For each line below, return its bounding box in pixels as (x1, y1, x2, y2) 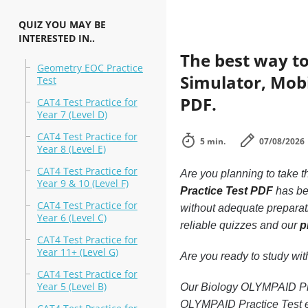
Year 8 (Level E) (36, 142, 106, 155)
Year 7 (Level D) (36, 108, 107, 121)
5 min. (199, 135, 225, 147)
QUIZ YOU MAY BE (18, 18, 106, 31)
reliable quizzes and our (179, 219, 300, 231)
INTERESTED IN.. (18, 32, 95, 45)
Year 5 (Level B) (36, 280, 107, 293)
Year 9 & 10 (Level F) (36, 177, 129, 190)
